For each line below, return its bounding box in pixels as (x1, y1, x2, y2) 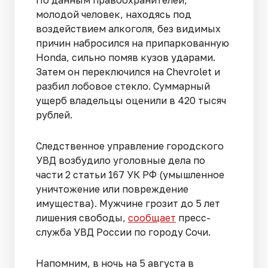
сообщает (128, 212, 176, 224)
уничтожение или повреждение (36, 183, 188, 196)
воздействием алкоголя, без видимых (36, 23, 221, 35)
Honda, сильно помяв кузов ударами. (36, 51, 215, 64)
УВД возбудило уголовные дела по (36, 154, 205, 167)
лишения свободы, (36, 212, 128, 224)
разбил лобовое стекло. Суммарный (36, 80, 210, 93)
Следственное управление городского (36, 140, 224, 153)
